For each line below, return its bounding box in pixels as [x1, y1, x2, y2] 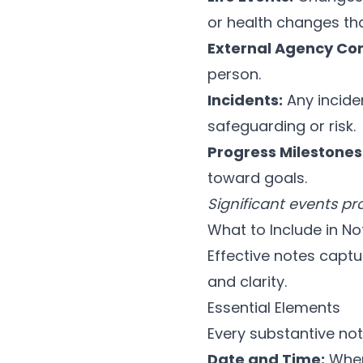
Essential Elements [207, 297, 340, 318]
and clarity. [207, 271, 287, 293]
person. [207, 64, 261, 85]
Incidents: [207, 90, 283, 111]
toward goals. [207, 168, 307, 189]
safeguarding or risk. [207, 116, 356, 137]
